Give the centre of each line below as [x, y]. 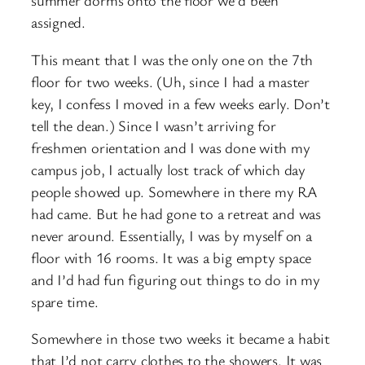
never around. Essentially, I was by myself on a [172, 235]
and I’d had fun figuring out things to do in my [176, 279]
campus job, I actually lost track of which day [168, 169]
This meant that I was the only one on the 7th [172, 59]
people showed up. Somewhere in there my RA [174, 191]
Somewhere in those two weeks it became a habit [180, 339]
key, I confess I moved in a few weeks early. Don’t [180, 103]
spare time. [65, 301]
